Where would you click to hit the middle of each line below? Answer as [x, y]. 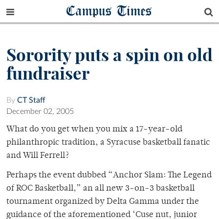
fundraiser [48, 74]
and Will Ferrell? [38, 156]
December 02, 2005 [40, 112]
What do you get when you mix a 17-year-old [94, 130]
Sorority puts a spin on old [109, 55]
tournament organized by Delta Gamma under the [103, 202]
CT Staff [31, 100]
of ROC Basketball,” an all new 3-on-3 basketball [100, 189]
